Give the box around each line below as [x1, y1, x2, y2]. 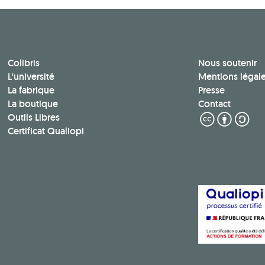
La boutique [8, 97, 59, 110]
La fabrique [8, 83, 55, 96]
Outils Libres [8, 111, 60, 124]
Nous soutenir [198, 56, 257, 69]
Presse [198, 83, 225, 96]
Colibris [8, 56, 40, 69]
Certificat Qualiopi [8, 124, 85, 137]
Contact [198, 97, 231, 110]
